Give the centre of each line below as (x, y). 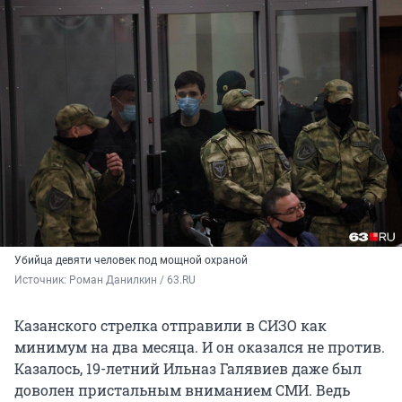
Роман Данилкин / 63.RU (132, 280)
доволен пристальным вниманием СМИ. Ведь (182, 390)
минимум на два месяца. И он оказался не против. (200, 347)
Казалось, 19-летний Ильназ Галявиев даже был (188, 369)
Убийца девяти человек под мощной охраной (131, 261)
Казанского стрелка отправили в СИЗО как (170, 326)
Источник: (42, 280)
